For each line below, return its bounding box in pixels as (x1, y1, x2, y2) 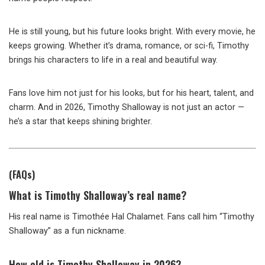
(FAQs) (9, 167, 35, 182)
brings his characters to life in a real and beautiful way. (9, 55, 218, 66)
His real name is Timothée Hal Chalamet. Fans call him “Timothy (9, 212, 254, 222)
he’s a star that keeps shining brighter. (9, 117, 152, 127)
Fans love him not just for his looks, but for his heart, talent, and (9, 88, 254, 99)
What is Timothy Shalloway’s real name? (9, 188, 186, 203)
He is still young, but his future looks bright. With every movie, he (9, 27, 256, 37)
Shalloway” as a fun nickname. (9, 226, 126, 237)
